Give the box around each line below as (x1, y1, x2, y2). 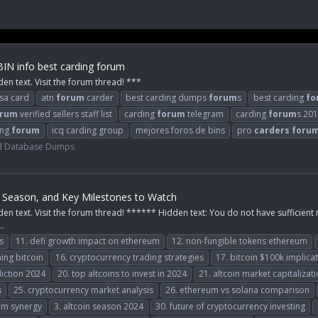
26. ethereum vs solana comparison (165, 283, 309, 296)
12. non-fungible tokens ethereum (172, 234, 307, 247)
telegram (185, 107, 224, 120)
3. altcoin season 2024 (54, 300, 143, 312)
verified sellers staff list (18, 107, 112, 120)
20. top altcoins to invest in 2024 (57, 267, 187, 280)
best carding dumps (126, 91, 209, 104)
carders (254, 124, 290, 136)
